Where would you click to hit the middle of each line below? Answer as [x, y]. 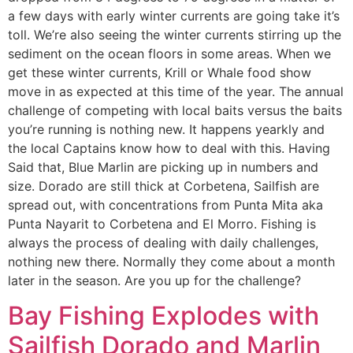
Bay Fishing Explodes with [163, 315]
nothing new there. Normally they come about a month [171, 261]
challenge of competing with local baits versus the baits [175, 110]
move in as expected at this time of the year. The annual [176, 91]
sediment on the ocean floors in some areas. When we [169, 53]
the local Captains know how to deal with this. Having [169, 148]
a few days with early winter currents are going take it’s [174, 15]
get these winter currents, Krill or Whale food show [160, 72]
